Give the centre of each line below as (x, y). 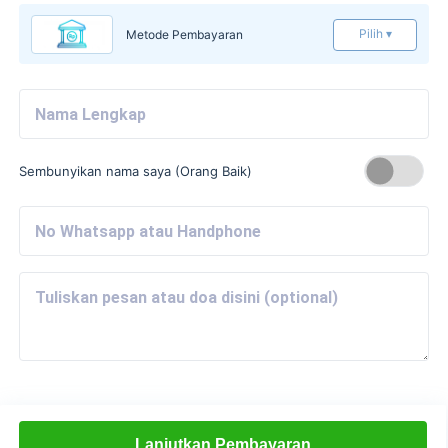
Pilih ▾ (376, 33)
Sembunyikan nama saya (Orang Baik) (136, 171)
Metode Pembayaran (185, 34)
